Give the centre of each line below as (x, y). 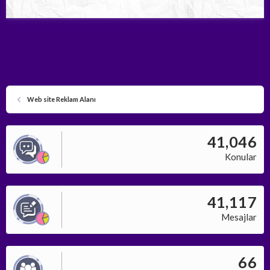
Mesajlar (239, 217)
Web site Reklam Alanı (61, 99)
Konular (241, 156)
